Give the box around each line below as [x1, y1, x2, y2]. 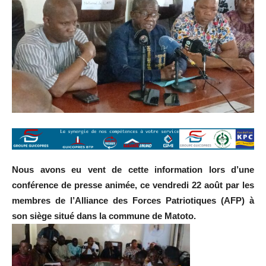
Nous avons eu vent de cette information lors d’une [12, 164, 254, 175]
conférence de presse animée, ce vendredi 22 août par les [12, 179, 254, 190]
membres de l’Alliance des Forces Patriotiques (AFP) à [12, 195, 254, 205]
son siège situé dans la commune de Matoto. [12, 210, 196, 221]
